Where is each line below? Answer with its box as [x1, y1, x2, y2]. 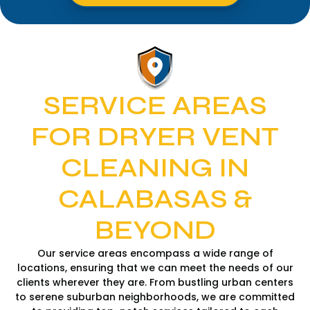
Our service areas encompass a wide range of [37, 246, 273, 260]
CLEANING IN [61, 152, 249, 184]
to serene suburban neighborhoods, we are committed [15, 289, 295, 304]
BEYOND [94, 214, 216, 246]
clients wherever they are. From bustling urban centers [17, 275, 293, 289]
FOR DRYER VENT [31, 120, 279, 153]
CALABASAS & [58, 183, 252, 215]
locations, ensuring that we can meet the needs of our [17, 260, 293, 275]
